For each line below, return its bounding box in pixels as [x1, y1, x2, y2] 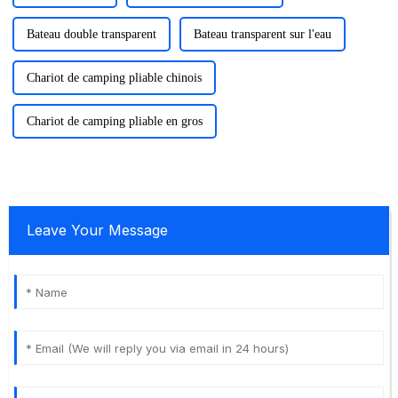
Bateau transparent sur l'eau [193, 27, 331, 41]
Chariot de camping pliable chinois [26, 70, 202, 84]
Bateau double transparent [26, 27, 156, 41]
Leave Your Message [26, 220, 168, 239]
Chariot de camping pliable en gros [26, 114, 203, 128]
